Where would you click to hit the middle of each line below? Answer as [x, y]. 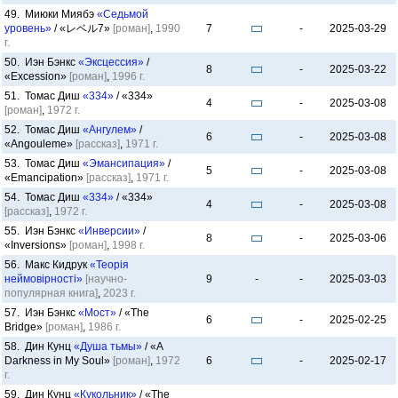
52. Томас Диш [44, 130]
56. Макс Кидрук [47, 265]
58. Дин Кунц [39, 346]
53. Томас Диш [44, 163]
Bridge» [25, 327]
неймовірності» [44, 279]
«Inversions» [37, 245]
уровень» [28, 28]
